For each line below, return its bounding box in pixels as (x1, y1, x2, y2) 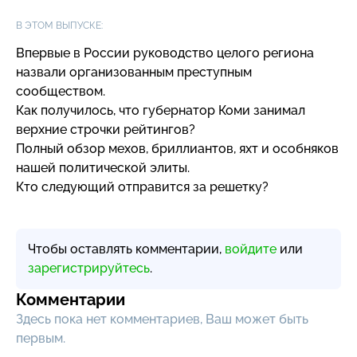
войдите (225, 241, 277, 257)
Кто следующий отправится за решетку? (16, 178, 269, 194)
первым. (16, 330, 65, 346)
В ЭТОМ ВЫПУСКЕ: (16, 19, 103, 31)
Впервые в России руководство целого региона (16, 45, 314, 61)
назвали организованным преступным (16, 64, 252, 80)
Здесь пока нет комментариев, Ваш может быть (16, 311, 308, 327)
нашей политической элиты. (16, 159, 190, 175)
